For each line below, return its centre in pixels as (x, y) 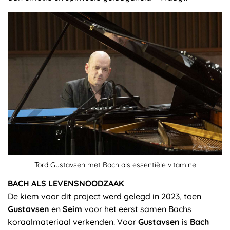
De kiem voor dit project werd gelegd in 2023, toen (104, 196)
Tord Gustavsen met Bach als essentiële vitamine (115, 165)
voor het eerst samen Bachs (137, 209)
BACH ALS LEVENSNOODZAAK (66, 184)
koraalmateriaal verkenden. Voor (73, 222)
